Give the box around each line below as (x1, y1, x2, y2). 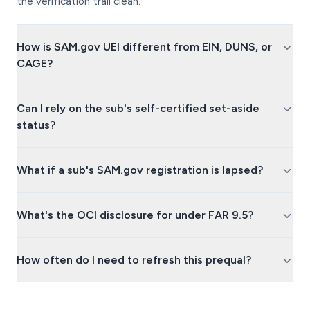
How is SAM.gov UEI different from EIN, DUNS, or (17, 40, 272, 53)
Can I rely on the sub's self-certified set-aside (17, 102, 259, 115)
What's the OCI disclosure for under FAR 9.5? (17, 208, 253, 221)
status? (17, 118, 55, 131)
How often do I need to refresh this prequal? (17, 253, 251, 266)
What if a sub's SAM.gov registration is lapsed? (17, 163, 263, 176)
